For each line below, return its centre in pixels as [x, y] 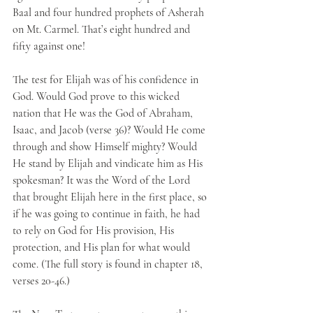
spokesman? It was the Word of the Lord [103, 180]
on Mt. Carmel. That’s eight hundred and [103, 29]
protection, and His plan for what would [103, 247]
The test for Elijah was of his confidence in [107, 80]
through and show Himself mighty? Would [106, 147]
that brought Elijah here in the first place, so [111, 197]
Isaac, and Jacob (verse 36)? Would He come [110, 130]
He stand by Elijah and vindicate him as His [109, 163]
